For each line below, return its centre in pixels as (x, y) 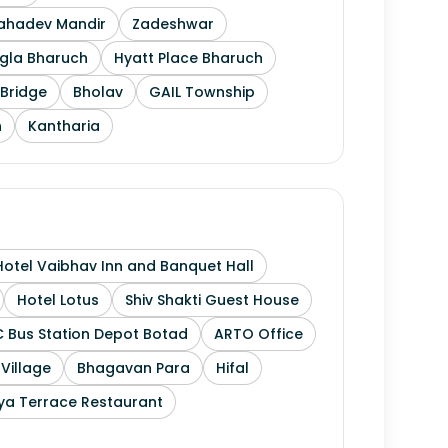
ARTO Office (258, 334)
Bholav (98, 92)
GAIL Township (202, 92)
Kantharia (64, 126)
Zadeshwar (173, 24)
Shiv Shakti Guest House (212, 300)
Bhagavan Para (133, 368)
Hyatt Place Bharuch (188, 58)
